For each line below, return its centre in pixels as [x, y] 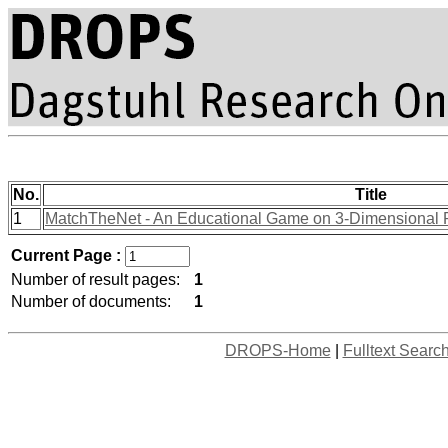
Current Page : [68, 255]
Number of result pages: [95, 279]
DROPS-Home [277, 350]
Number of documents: [91, 301]
